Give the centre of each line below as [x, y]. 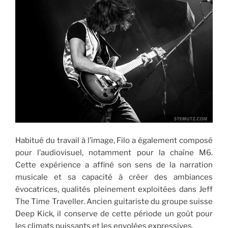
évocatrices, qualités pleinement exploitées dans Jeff [114, 189]
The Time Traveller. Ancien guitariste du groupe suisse [114, 201]
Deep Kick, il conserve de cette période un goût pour [114, 213]
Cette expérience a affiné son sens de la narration [114, 165]
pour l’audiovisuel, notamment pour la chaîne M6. [114, 152]
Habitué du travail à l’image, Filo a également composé [114, 140]
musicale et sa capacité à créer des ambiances [114, 177]
